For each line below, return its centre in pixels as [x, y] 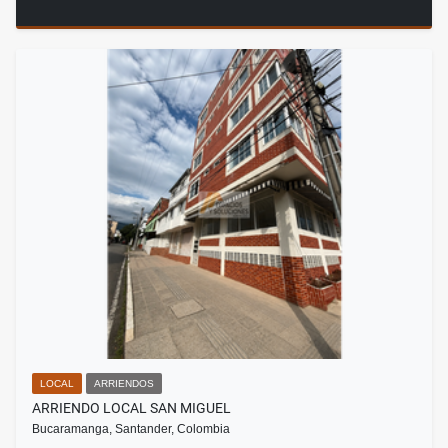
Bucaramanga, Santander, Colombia [131, 429]
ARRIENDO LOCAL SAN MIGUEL [131, 408]
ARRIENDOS [124, 384]
